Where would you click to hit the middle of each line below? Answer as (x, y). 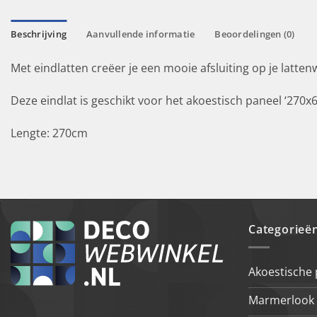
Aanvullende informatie (140, 34)
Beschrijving (39, 34)
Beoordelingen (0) (255, 34)
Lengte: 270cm (49, 133)
